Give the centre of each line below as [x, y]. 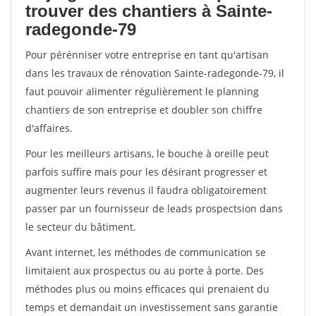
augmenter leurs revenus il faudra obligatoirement [146, 190]
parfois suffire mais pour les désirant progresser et [146, 172]
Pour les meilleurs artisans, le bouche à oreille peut [147, 153]
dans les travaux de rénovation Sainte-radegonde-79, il [155, 73]
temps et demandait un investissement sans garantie [152, 307]
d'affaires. [49, 128]
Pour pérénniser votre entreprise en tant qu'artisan [147, 55]
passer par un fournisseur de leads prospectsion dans [154, 208]
